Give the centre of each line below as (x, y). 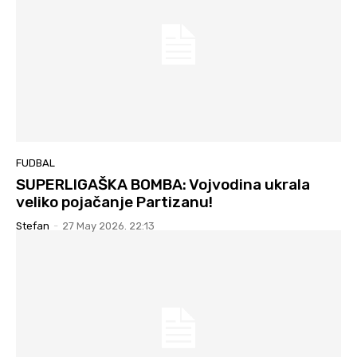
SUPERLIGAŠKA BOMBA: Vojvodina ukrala (163, 185)
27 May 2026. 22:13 (108, 226)
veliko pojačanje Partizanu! (114, 202)
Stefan (33, 226)
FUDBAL (35, 163)
